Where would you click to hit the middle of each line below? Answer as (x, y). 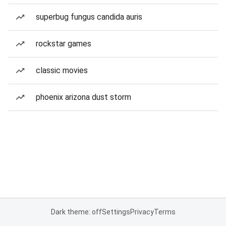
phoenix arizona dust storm (83, 97)
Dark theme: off (76, 212)
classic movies (62, 70)
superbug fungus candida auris (89, 17)
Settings (116, 212)
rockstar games (64, 44)
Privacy (142, 212)
